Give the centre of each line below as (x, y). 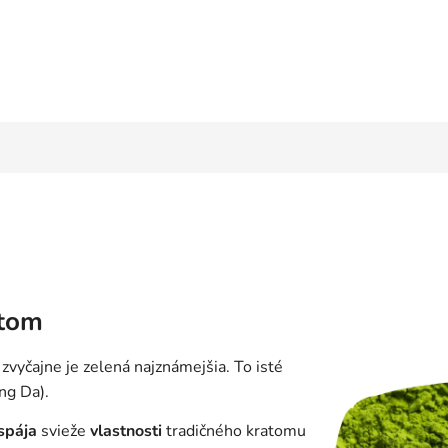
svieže (63, 431)
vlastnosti (126, 431)
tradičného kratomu (234, 431)
